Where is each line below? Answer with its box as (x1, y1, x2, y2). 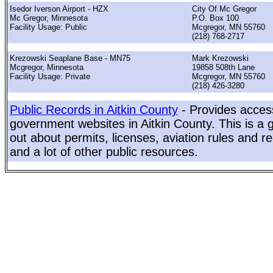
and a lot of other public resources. (10, 145, 198, 159)
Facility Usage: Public (10, 22, 87, 32)
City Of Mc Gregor (192, 4, 257, 13)
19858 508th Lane (192, 62, 255, 72)
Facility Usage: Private (10, 71, 90, 81)
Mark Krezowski (192, 53, 249, 63)
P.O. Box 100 (192, 13, 239, 23)
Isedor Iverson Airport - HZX (10, 4, 108, 13)
